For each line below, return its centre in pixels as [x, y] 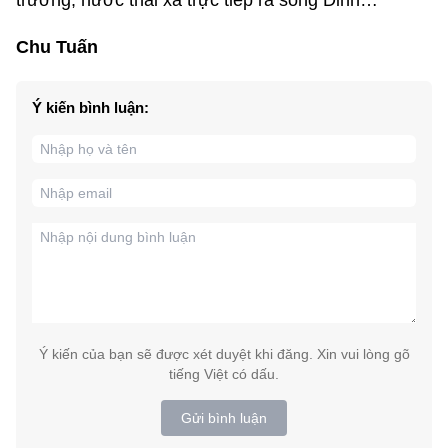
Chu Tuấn [57, 47]
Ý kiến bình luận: [90, 107]
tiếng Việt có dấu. [224, 374]
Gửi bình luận [224, 418]
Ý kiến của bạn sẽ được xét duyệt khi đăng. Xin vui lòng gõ [224, 354]
